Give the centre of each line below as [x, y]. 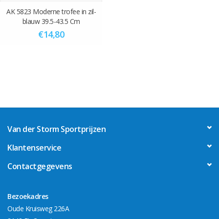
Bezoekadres [28, 197]
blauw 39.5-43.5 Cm [51, 22]
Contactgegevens [40, 166]
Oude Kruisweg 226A [38, 209]
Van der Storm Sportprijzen [56, 129]
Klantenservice [34, 148]
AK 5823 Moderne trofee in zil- [51, 12]
